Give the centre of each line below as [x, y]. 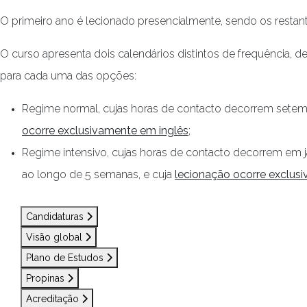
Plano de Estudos [66, 258]
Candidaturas [56, 217]
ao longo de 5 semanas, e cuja [98, 174]
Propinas [47, 278]
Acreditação [54, 299]
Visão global [56, 237]
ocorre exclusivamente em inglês [105, 131]
